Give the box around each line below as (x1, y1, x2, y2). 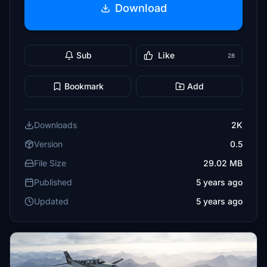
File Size (34, 158, 66, 168)
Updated (34, 196, 69, 206)
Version (34, 139, 63, 149)
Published (34, 177, 72, 187)
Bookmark (64, 81, 104, 91)
